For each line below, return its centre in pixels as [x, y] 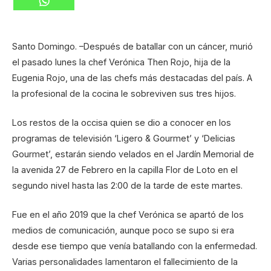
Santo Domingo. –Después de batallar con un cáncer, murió [132, 46]
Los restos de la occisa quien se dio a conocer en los [122, 122]
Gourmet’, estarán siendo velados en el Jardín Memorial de [133, 154]
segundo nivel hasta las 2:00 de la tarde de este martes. [127, 185]
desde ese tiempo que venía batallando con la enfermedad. [135, 246]
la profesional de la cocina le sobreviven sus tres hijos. [124, 93]
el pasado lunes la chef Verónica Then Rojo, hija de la [121, 62]
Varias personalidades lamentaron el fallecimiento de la [125, 262]
